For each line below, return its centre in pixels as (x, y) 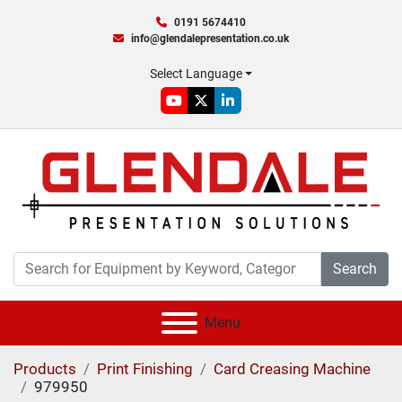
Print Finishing (145, 368)
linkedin (251, 109)
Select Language (196, 74)
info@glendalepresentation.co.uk (210, 39)
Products (45, 368)
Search (355, 268)
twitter (219, 109)
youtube (198, 109)
